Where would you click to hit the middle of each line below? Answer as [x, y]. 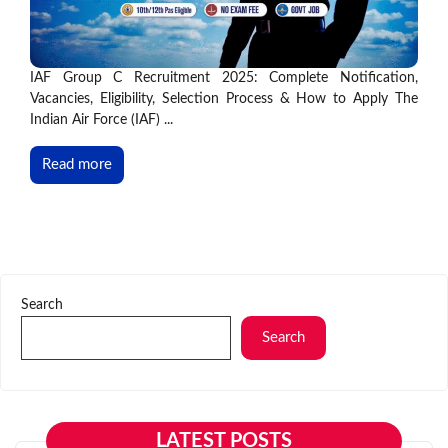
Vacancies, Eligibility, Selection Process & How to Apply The [224, 98]
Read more [77, 164]
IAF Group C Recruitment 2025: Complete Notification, [224, 77]
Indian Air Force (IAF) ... [101, 119]
